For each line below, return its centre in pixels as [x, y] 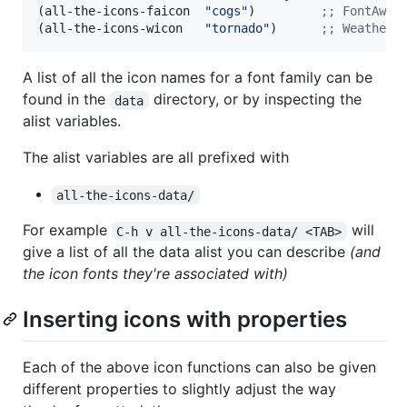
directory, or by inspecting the [257, 99]
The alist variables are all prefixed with [156, 158]
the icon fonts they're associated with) [155, 274]
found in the [66, 99]
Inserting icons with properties [185, 320]
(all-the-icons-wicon [121, 29]
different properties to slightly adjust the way [179, 388]
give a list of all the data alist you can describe [186, 252]
